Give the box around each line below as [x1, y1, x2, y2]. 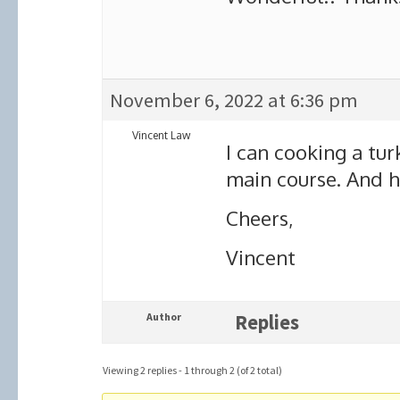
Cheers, [226, 205, 294, 230]
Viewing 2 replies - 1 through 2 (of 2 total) [103, 363, 282, 377]
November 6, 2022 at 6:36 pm [110, 87, 358, 112]
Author [146, 310, 181, 323]
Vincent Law [132, 129, 190, 142]
